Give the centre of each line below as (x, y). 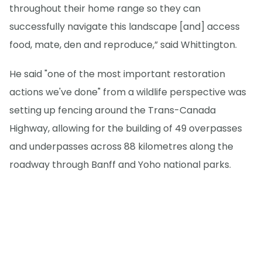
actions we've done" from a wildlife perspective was (128, 92)
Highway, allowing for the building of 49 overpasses (126, 128)
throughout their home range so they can (105, 8)
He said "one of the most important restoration (117, 74)
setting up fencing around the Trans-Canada (113, 110)
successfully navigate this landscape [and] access (125, 26)
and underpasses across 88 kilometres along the (121, 146)
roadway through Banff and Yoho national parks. (120, 164)
